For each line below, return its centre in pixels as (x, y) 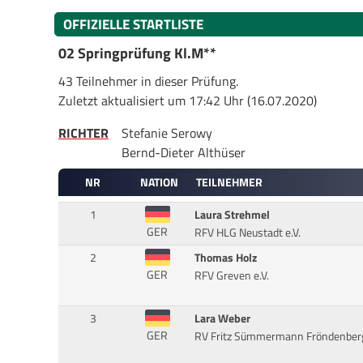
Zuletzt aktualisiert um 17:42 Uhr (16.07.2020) (188, 100)
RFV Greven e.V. (231, 276)
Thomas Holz (225, 258)
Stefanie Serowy (167, 132)
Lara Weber (222, 319)
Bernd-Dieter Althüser (184, 152)
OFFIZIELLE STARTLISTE (133, 24)
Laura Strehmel (232, 215)
